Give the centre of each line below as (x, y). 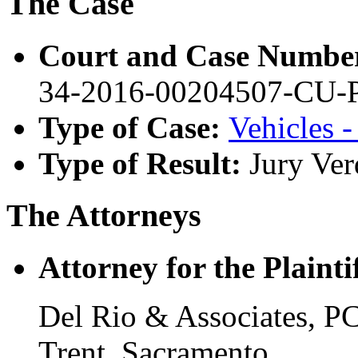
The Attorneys (104, 215)
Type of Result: (144, 164)
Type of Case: (133, 128)
